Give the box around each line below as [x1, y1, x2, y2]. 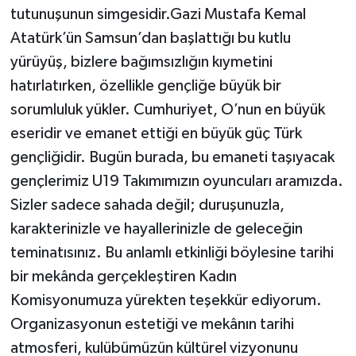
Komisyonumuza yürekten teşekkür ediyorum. [10, 292, 322, 309]
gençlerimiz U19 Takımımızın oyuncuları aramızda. [10, 173, 343, 190]
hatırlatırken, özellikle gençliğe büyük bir [10, 78, 281, 95]
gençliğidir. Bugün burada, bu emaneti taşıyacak [10, 149, 335, 166]
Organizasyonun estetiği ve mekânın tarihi [10, 316, 294, 333]
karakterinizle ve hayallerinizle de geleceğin [10, 221, 303, 238]
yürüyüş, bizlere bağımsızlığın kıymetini [10, 54, 273, 71]
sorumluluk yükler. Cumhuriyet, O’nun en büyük [10, 102, 325, 118]
